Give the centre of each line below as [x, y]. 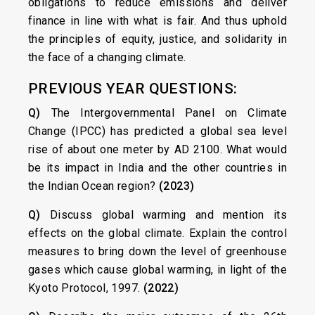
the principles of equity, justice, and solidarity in [157, 39]
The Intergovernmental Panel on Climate [163, 113]
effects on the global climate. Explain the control [157, 233]
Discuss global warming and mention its [163, 215]
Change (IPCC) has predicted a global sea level [157, 131]
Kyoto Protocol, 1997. [86, 288]
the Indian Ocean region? [94, 186]
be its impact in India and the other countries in [157, 168]
